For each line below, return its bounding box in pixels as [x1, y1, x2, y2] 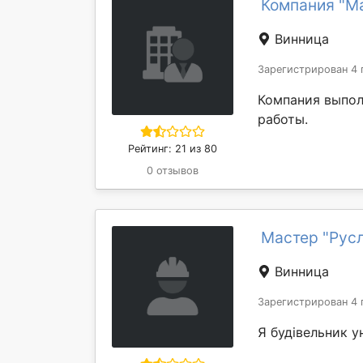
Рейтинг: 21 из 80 [128, 143, 217, 155]
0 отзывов [147, 164, 199, 177]
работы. [258, 111, 308, 127]
